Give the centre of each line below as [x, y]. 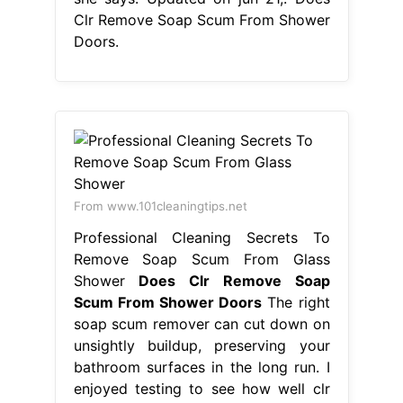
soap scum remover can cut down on [201, 323]
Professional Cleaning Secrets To [201, 237]
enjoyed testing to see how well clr [201, 388]
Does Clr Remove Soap [234, 280]
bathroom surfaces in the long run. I [201, 367]
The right [296, 302]
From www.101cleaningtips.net [160, 206]
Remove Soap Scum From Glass [201, 259]
